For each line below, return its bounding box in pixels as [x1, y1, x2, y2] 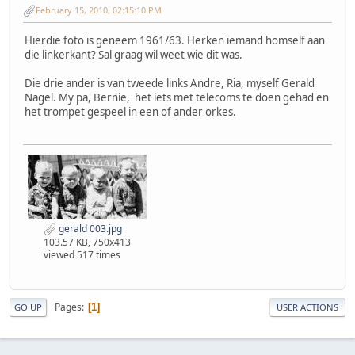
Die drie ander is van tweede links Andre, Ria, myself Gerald [25, 76, 315, 91]
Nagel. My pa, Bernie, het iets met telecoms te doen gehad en [25, 90, 329, 105]
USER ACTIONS [277, 301, 338, 314]
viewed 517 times [44, 248, 120, 262]
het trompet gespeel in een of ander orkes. [25, 105, 236, 120]
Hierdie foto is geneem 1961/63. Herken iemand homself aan [25, 33, 325, 48]
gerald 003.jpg [56, 222, 122, 236]
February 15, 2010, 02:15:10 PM [36, 4, 162, 17]
